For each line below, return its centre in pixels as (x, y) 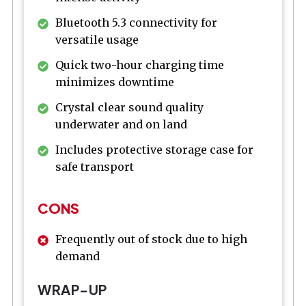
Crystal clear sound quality (129, 108)
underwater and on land (121, 125)
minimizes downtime (115, 82)
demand (78, 256)
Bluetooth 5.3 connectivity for (136, 23)
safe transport (95, 167)
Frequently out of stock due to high (151, 239)
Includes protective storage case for (154, 150)
